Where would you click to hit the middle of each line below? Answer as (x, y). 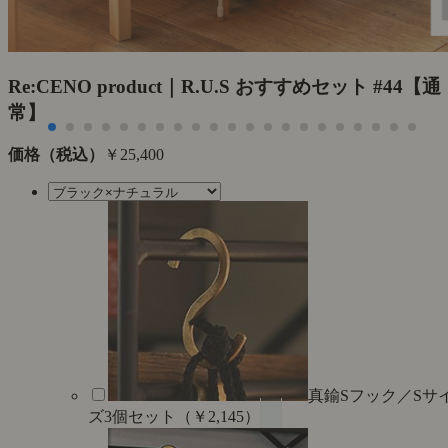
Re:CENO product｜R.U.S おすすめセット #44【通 (224, 87)
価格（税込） (56, 154)
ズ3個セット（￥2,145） (174, 416)
